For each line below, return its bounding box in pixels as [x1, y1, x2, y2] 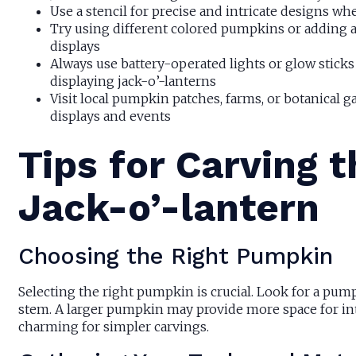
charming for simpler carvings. [17, 319, 209, 335]
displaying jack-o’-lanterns [49, 73, 216, 90]
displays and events [49, 108, 171, 125]
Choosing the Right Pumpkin [17, 242, 333, 270]
